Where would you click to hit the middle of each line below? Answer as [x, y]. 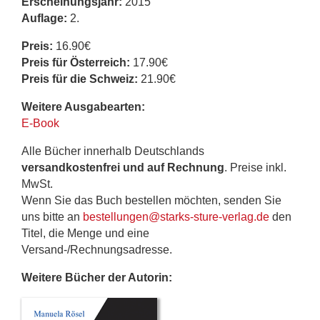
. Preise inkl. [255, 167]
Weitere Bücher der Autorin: [97, 277]
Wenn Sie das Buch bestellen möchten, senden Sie [151, 200]
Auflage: [44, 18]
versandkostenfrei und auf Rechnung [123, 167]
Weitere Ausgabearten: [83, 106]
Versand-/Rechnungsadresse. [97, 249]
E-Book [40, 123]
